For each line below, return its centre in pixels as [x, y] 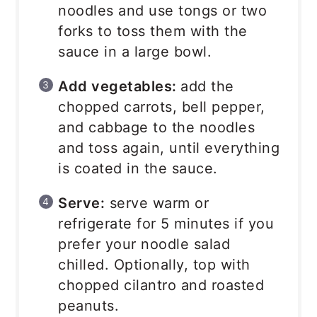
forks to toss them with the [153, 31]
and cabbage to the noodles [157, 127]
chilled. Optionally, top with [154, 264]
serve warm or [157, 203]
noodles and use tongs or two [163, 10]
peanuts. [89, 305]
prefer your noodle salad [144, 244]
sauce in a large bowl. [135, 51]
